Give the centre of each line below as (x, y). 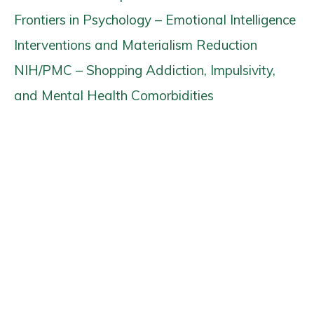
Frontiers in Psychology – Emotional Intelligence (155, 20)
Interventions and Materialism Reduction (136, 45)
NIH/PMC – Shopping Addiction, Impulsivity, (145, 70)
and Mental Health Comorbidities (114, 95)
